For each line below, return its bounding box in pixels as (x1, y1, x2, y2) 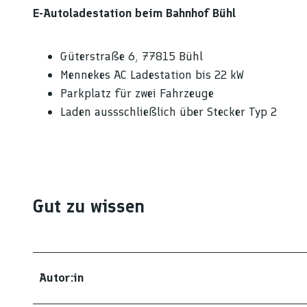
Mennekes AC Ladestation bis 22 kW (60, 66, 244, 82)
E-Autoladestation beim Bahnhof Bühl (33, 5, 239, 21)
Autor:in (39, 269, 84, 285)
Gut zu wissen (33, 195, 145, 218)
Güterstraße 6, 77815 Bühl (60, 48, 203, 64)
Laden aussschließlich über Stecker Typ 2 (60, 103, 277, 119)
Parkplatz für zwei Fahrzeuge (60, 85, 214, 101)
